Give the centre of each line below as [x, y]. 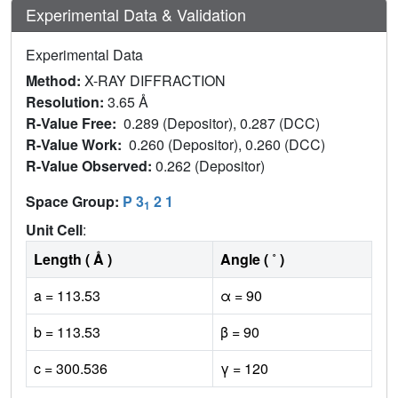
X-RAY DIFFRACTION [155, 80]
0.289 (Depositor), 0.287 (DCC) [223, 123]
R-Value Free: [75, 123]
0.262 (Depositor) [212, 165]
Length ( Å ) [73, 259]
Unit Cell [54, 229]
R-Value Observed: [91, 165]
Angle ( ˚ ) [252, 259]
